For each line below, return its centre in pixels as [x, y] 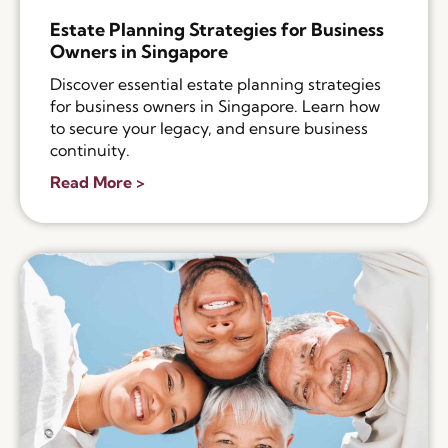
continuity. [90, 150]
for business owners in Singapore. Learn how [215, 106]
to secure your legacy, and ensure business [209, 128]
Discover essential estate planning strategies [215, 84]
